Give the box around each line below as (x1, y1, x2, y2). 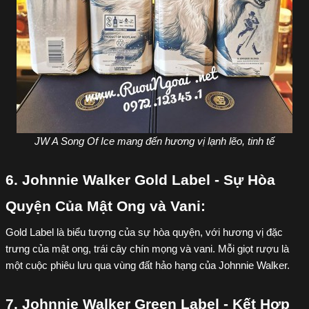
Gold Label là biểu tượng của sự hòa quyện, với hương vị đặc (6, 227, 283, 238)
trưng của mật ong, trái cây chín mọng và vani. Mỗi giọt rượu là (6, 243, 289, 255)
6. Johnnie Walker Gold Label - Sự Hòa (6, 172, 275, 188)
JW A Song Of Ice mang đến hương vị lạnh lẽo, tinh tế (34, 136, 275, 147)
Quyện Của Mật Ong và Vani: (6, 198, 206, 215)
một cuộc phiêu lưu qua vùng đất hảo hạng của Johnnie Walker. (6, 260, 290, 271)
